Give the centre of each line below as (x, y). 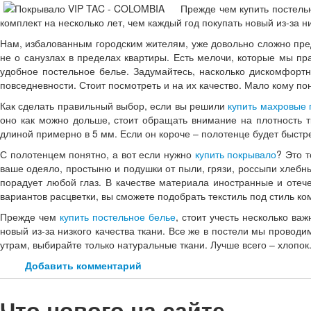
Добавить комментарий (83, 265)
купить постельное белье (118, 217)
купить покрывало (236, 154)
